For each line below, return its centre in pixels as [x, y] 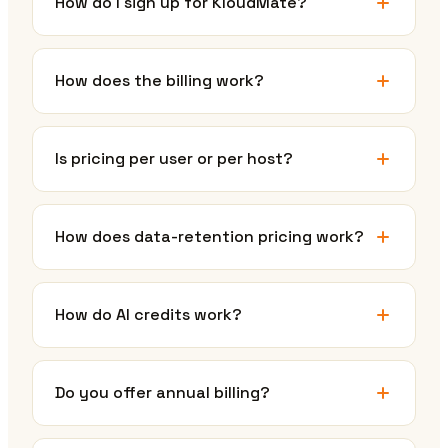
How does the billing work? [159, 81]
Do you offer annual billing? [162, 393]
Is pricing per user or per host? [174, 159]
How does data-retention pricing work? [209, 237]
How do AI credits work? [148, 315]
